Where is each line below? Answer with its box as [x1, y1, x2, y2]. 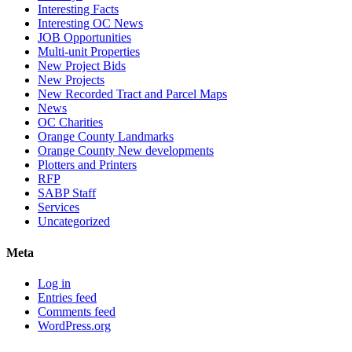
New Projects [38, 73, 104, 87]
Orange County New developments [38, 144, 214, 158]
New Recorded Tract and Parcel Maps [38, 87, 227, 101]
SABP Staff [38, 186, 96, 200]
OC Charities [38, 115, 103, 130]
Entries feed [38, 291, 97, 304]
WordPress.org [38, 319, 111, 332]
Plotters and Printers [38, 158, 137, 172]
